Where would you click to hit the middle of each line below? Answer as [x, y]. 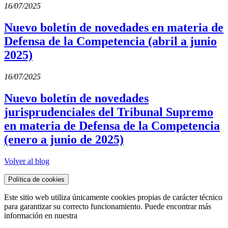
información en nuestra [41, 215]
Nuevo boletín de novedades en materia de [114, 27]
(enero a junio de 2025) [64, 139]
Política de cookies [36, 179]
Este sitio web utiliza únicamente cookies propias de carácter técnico [113, 197]
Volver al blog [27, 161]
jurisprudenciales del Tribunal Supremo [109, 112]
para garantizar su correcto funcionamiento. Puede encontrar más [108, 206]
